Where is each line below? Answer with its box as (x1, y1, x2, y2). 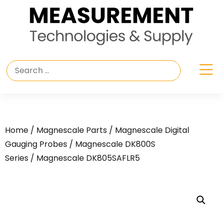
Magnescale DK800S (75, 138, 155, 150)
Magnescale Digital (115, 124, 189, 136)
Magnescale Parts (36, 124, 107, 136)
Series (5, 152, 28, 164)
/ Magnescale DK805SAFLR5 (28, 152, 140, 164)
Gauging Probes (5, 138, 67, 150)
